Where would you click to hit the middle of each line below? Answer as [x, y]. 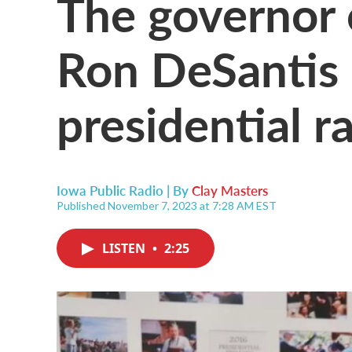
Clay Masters [230, 190]
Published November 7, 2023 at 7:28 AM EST [167, 205]
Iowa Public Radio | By [124, 190]
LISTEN [125, 248]
